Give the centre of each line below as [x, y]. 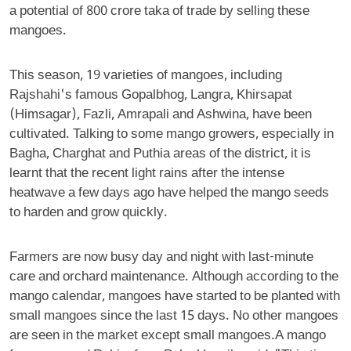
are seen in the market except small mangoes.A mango [168, 336]
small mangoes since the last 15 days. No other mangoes [174, 317]
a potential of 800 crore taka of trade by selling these [159, 12]
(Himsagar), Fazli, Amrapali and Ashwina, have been [161, 115]
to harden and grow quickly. [89, 213]
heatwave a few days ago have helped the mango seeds [169, 194]
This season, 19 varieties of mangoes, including [146, 76]
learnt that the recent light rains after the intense [147, 174]
